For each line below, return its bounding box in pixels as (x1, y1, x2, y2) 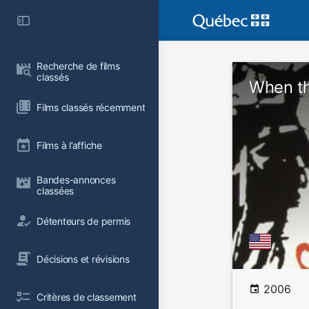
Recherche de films (37, 60, 123, 72)
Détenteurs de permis (37, 215, 131, 227)
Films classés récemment (37, 101, 146, 113)
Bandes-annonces (37, 174, 119, 186)
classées (37, 185, 74, 197)
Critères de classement (37, 290, 137, 303)
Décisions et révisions (37, 252, 130, 265)
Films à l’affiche (37, 139, 102, 151)
